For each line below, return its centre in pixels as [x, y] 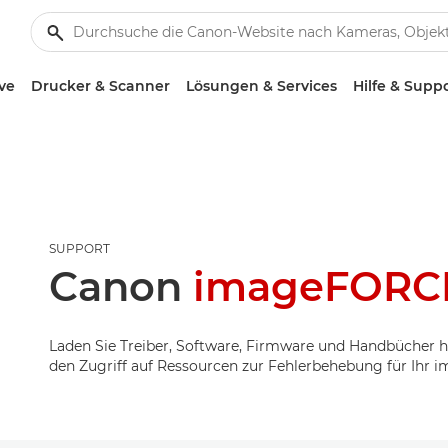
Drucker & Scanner [100, 86]
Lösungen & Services [261, 86]
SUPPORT [79, 248]
